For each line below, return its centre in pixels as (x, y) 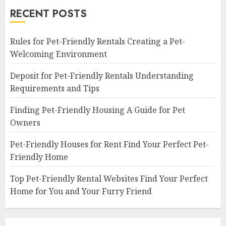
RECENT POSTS (48, 14)
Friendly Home (39, 157)
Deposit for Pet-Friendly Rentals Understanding (102, 76)
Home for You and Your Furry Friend (81, 191)
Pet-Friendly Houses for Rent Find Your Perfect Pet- (109, 145)
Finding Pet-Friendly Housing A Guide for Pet (98, 110)
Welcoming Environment (59, 54)
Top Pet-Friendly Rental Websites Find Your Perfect (109, 179)
